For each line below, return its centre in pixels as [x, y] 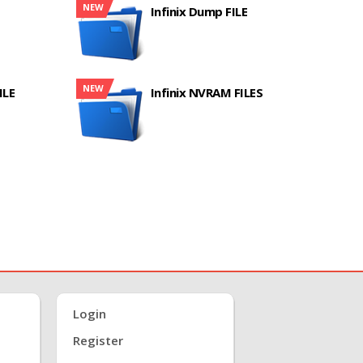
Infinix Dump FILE [199, 11]
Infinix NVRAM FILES [207, 92]
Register [98, 340]
